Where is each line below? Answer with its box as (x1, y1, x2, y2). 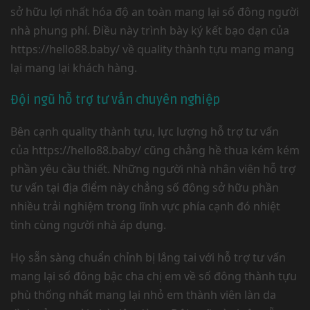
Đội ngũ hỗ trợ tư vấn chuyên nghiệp (10, 92, 220, 107)
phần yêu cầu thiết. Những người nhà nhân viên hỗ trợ (10, 161, 295, 176)
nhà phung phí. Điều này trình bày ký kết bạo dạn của (10, 23, 289, 38)
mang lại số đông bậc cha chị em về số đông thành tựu (10, 268, 297, 284)
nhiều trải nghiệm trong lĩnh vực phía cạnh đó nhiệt (10, 199, 280, 214)
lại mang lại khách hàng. (10, 60, 137, 75)
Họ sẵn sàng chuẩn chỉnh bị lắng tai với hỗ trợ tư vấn (10, 250, 286, 265)
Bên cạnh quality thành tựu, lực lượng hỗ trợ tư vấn (10, 124, 279, 139)
